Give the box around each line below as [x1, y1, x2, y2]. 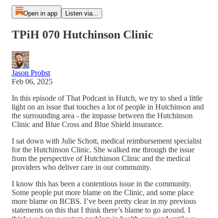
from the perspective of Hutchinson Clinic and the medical [12, 154, 190, 163]
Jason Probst [12, 68, 50, 77]
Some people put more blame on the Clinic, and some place [12, 188, 194, 197]
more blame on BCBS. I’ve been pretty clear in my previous [12, 197, 196, 205]
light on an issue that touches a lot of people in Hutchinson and [12, 102, 204, 111]
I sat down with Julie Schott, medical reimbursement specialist [12, 136, 201, 145]
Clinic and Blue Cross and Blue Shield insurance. [12, 120, 165, 128]
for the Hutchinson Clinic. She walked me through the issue [12, 145, 195, 154]
